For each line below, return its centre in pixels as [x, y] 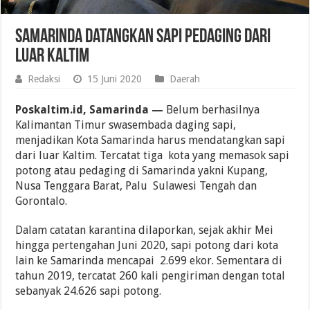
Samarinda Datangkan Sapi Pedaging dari [143, 37]
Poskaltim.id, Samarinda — [90, 109]
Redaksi [44, 79]
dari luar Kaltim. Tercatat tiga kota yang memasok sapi [153, 155]
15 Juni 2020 [115, 79]
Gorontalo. [42, 201]
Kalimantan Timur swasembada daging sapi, [126, 125]
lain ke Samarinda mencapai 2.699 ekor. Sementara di [149, 260]
